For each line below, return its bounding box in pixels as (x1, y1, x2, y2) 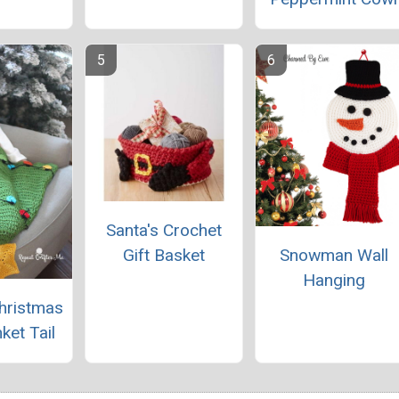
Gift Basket (122, 244, 205, 265)
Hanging (302, 269, 365, 290)
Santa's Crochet (105, 219, 222, 240)
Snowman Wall (279, 244, 388, 265)
